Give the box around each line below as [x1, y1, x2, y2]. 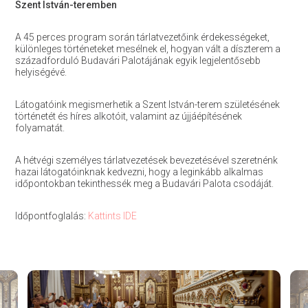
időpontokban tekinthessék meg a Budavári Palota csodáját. [14, 178, 274, 189]
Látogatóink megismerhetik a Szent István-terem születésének [14, 99, 280, 110]
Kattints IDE [87, 210, 139, 221]
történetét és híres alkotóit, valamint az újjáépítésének [14, 111, 242, 122]
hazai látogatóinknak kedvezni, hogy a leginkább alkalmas [14, 166, 263, 177]
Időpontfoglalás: [14, 210, 88, 221]
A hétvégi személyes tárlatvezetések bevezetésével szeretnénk [14, 155, 278, 166]
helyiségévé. [14, 67, 67, 78]
